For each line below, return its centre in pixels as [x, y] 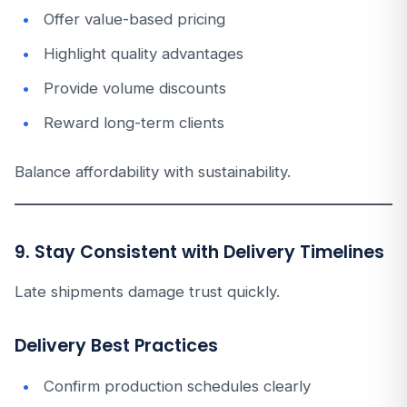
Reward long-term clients [134, 123]
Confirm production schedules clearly [177, 386]
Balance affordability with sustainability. [153, 172]
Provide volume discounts [135, 88]
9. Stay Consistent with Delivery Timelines [199, 252]
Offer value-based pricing [134, 19]
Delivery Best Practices [116, 346]
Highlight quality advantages [144, 54]
